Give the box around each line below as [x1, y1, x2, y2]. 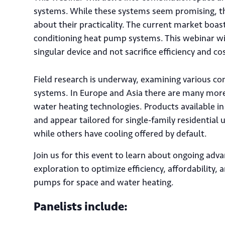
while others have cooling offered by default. [34, 128, 207, 139]
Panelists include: [34, 199, 128, 213]
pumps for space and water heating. [34, 177, 174, 188]
